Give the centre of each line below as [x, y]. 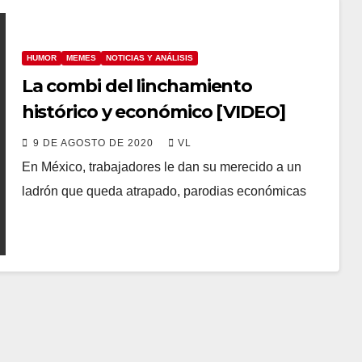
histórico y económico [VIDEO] [153, 112]
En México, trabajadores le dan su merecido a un [161, 167]
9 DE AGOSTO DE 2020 [95, 143]
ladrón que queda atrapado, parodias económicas [164, 192]
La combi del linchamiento [137, 86]
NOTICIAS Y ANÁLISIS [149, 58]
